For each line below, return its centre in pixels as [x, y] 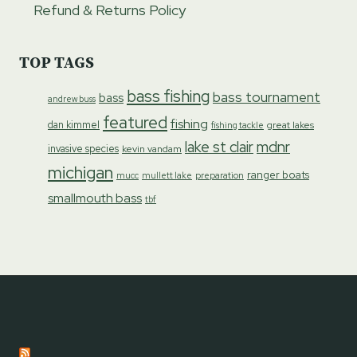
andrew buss [72, 98]
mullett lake [167, 175]
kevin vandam [152, 149]
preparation [220, 175]
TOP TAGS [57, 63]
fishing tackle [237, 125]
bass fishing [168, 96]
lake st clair [219, 147]
